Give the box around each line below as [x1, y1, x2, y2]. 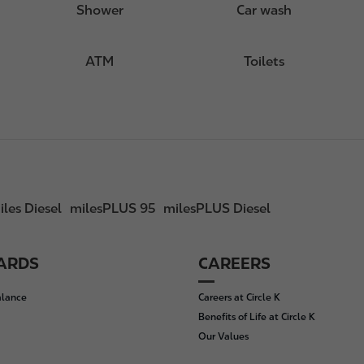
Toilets [244, 54, 285, 69]
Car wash [236, 2, 292, 18]
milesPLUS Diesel [163, 201, 271, 216]
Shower [76, 2, 123, 18]
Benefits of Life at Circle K [198, 311, 315, 323]
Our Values [198, 331, 249, 342]
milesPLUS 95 [70, 201, 155, 216]
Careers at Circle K [198, 292, 280, 303]
